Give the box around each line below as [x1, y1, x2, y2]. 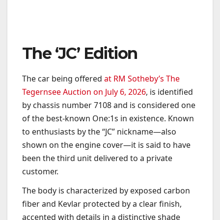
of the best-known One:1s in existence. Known [22, 112, 194, 124]
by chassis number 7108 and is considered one [22, 99, 195, 110]
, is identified [146, 86, 193, 97]
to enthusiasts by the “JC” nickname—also [22, 126, 176, 137]
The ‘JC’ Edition [22, 43, 137, 63]
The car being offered [22, 73, 104, 84]
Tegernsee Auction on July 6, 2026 [22, 86, 146, 97]
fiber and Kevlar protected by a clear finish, [22, 198, 182, 210]
